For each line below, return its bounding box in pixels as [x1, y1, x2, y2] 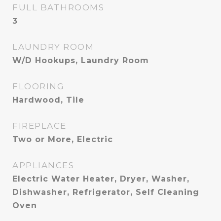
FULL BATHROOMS [12, 2, 104, 12]
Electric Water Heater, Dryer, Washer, [12, 174, 189, 184]
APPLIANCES [12, 160, 74, 170]
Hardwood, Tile [12, 95, 84, 105]
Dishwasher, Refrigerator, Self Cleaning [12, 187, 199, 197]
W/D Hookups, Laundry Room [12, 56, 149, 65]
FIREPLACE [12, 121, 67, 131]
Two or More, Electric [12, 135, 113, 144]
